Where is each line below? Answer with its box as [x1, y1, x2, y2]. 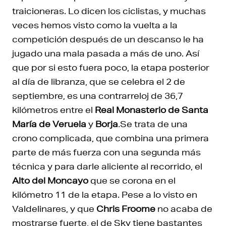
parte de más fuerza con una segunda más [12, 147, 201, 157]
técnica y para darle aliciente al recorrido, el [12, 161, 202, 172]
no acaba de [155, 203, 212, 214]
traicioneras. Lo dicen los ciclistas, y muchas [12, 6, 206, 16]
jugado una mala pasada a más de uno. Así [12, 48, 199, 59]
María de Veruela [12, 119, 86, 129]
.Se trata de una [118, 119, 188, 129]
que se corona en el [88, 175, 176, 186]
